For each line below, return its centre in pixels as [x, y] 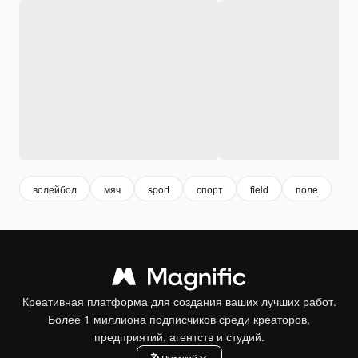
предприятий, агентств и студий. [179, 337]
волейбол [55, 189]
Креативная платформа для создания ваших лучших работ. [179, 302]
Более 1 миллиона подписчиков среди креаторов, [179, 319]
